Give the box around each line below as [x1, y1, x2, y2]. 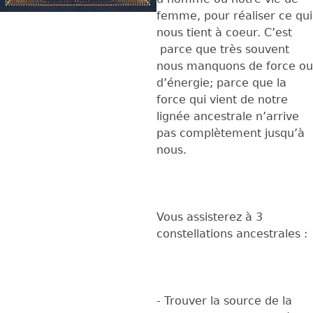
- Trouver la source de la [156, 293, 292, 307]
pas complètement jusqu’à [156, 126, 305, 140]
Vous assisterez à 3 [156, 210, 263, 224]
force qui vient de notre [156, 92, 288, 106]
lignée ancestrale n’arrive [156, 109, 299, 123]
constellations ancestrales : [156, 226, 307, 240]
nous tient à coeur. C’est [156, 25, 292, 39]
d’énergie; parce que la [156, 75, 286, 89]
